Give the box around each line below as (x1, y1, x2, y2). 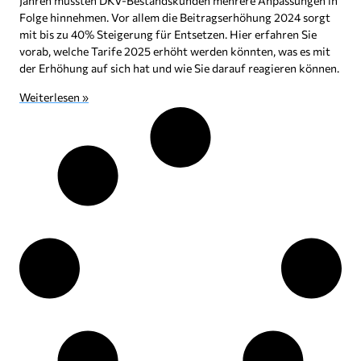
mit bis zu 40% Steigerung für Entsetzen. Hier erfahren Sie (19, 27, 317, 41)
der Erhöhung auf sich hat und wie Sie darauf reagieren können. (19, 60, 339, 75)
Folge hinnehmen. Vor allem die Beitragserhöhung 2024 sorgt (19, 10, 330, 24)
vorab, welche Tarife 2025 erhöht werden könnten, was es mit (19, 44, 330, 58)
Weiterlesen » (19, 89, 89, 104)
